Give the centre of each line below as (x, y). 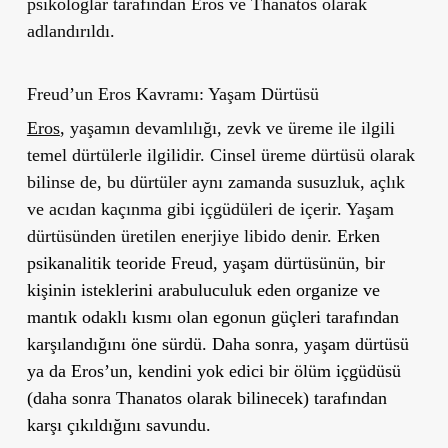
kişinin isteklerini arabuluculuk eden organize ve (203, 289)
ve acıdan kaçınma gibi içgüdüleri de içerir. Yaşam (210, 208)
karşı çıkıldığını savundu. (118, 424)
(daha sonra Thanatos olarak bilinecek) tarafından (206, 397)
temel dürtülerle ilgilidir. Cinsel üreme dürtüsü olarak (220, 154)
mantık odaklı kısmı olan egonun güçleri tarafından (212, 316)
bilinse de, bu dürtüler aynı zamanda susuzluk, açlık (215, 181)
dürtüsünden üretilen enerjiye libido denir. (181, 235)
